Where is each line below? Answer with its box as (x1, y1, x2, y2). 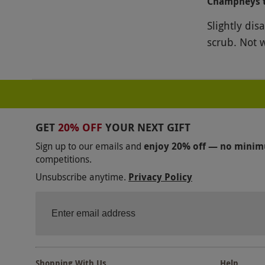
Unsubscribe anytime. (35, 170, 126, 183)
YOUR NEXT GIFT (105, 119, 190, 135)
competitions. (35, 152, 92, 166)
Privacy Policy (128, 170, 192, 183)
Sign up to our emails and (35, 139, 141, 153)
